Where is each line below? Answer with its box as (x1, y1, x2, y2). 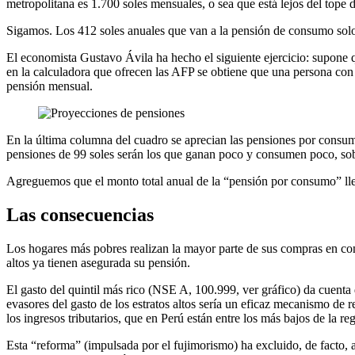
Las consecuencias (6, 204, 154, 225)
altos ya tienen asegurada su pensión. (6, 255, 190, 269)
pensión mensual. (6, 78, 93, 93)
